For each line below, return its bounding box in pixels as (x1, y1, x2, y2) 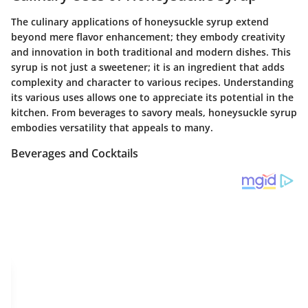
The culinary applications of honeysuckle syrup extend (11, 14, 269, 28)
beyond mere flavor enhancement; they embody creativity (11, 30, 285, 43)
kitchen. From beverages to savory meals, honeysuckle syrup (11, 105, 297, 119)
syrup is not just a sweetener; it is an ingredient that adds (11, 60, 285, 74)
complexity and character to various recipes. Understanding (11, 75, 294, 89)
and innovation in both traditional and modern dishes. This (11, 45, 291, 58)
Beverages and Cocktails (11, 145, 138, 161)
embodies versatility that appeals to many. (11, 120, 213, 134)
